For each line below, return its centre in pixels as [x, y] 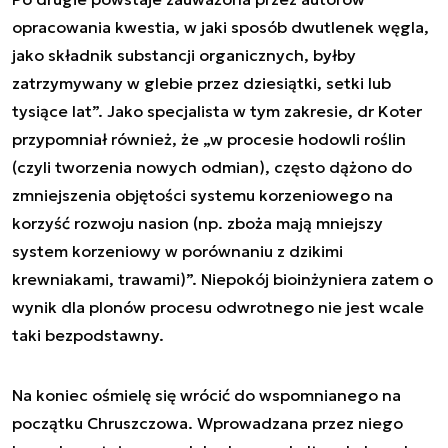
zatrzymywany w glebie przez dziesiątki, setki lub [201, 83]
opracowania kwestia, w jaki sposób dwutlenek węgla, [220, 27]
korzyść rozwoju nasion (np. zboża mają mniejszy [197, 223]
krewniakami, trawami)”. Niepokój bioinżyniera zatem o [222, 279]
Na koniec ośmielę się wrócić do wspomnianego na [206, 395]
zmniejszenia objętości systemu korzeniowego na [202, 195]
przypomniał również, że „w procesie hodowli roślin [209, 139]
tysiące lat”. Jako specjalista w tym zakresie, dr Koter [217, 111]
